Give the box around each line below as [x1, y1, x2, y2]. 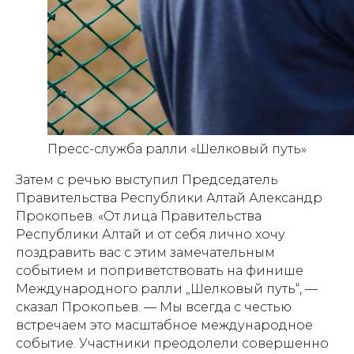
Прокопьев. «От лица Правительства [16, 209, 262, 224]
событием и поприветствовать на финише [16, 263, 303, 278]
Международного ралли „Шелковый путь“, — [16, 281, 318, 296]
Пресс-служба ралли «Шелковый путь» [47, 141, 307, 156]
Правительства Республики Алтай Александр [16, 190, 322, 205]
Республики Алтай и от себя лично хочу [16, 227, 285, 242]
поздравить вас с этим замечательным [16, 245, 275, 260]
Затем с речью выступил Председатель [16, 172, 278, 187]
